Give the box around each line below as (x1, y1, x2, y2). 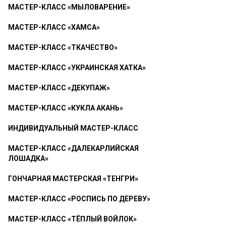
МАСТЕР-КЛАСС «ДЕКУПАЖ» (8, 84, 110, 92)
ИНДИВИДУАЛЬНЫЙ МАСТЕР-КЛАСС (8, 124, 138, 132)
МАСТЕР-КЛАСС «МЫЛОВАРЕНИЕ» (8, 3, 130, 11)
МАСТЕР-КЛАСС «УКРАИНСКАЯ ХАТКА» (8, 64, 146, 72)
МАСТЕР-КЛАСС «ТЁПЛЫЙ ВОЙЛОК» (8, 215, 137, 223)
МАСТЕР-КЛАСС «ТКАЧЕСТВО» (8, 43, 118, 51)
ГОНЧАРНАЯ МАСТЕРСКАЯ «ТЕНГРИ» (8, 175, 138, 183)
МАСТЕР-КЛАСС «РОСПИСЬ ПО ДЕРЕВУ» (8, 195, 150, 203)
